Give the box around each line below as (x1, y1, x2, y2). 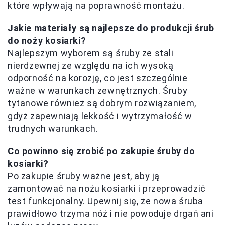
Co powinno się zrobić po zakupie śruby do (8, 145, 195, 156)
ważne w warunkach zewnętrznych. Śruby (8, 85, 188, 96)
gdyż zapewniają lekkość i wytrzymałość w (8, 110, 193, 121)
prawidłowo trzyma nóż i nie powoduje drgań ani (8, 208, 214, 219)
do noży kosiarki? (8, 35, 86, 46)
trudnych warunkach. (8, 123, 98, 134)
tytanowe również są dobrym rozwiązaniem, (8, 97, 197, 108)
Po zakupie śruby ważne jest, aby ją (8, 170, 160, 181)
